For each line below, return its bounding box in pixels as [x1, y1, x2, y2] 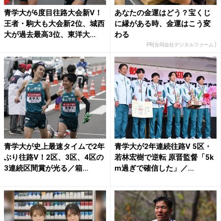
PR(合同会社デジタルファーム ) [147, 42, 217, 48]
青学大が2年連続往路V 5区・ [114, 142, 212, 151]
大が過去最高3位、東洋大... [4, 30, 96, 39]
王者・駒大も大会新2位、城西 [4, 19, 105, 29]
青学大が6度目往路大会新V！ [4, 8, 102, 18]
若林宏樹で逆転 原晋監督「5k [114, 152, 214, 162]
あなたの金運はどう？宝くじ [114, 8, 211, 18]
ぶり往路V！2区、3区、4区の [4, 152, 104, 162]
